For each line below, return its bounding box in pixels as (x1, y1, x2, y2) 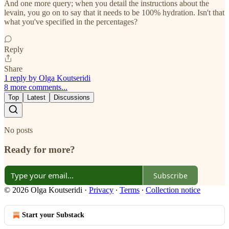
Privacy (89, 186, 113, 195)
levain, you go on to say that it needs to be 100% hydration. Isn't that (4, 8, 224, 17)
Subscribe (153, 170, 188, 180)
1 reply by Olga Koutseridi (4, 73, 90, 82)
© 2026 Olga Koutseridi (4, 186, 82, 195)
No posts (4, 125, 33, 134)
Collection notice (146, 186, 200, 195)
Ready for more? (4, 144, 75, 155)
